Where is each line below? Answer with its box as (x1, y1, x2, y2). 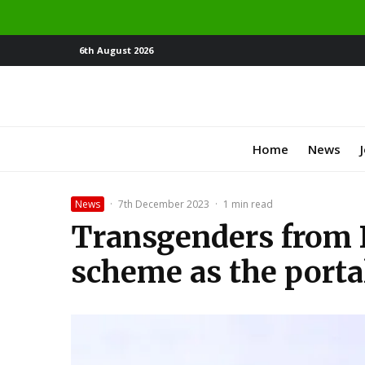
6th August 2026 (79, 44, 153, 56)
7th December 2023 (118, 196, 209, 211)
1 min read (223, 196, 273, 211)
